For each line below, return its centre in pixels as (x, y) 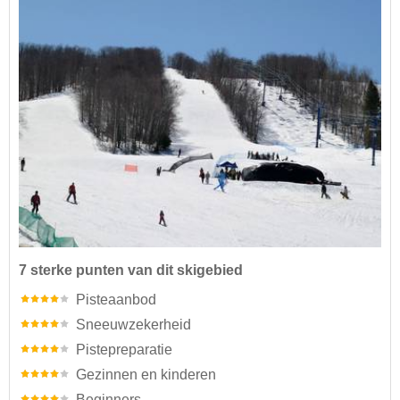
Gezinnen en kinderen (146, 375)
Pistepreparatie (124, 350)
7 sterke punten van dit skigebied (131, 271)
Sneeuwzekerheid (133, 325)
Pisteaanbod (116, 300)
